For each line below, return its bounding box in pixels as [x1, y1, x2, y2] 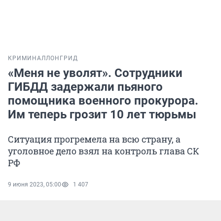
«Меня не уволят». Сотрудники [8, 66, 183, 80]
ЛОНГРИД [46, 55, 78, 62]
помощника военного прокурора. [8, 94, 198, 108]
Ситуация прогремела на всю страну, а [8, 133, 181, 146]
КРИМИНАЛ [8, 55, 46, 62]
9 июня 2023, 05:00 [8, 181, 61, 188]
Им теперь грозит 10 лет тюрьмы [8, 108, 196, 122]
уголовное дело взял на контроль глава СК [8, 145, 199, 157]
